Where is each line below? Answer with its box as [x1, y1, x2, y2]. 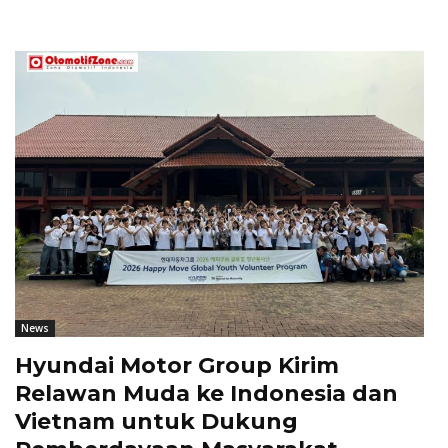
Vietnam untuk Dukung [15, 408, 298, 436]
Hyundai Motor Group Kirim [15, 352, 339, 380]
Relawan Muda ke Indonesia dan [15, 380, 398, 408]
